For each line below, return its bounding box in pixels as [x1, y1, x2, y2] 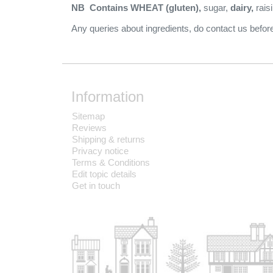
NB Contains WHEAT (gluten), [71, 2, 204, 13]
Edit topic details [72, 168, 136, 179]
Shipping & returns [72, 133, 145, 144]
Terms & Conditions [72, 157, 150, 168]
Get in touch [72, 180, 120, 191]
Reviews [72, 122, 107, 133]
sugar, [204, 2, 228, 13]
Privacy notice [72, 145, 129, 156]
